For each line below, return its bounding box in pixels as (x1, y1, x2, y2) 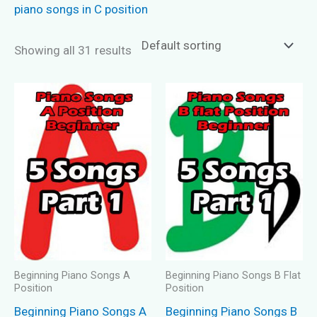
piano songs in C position (14, 1, 148, 16)
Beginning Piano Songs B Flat (166, 270, 301, 282)
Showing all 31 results (14, 42, 132, 57)
